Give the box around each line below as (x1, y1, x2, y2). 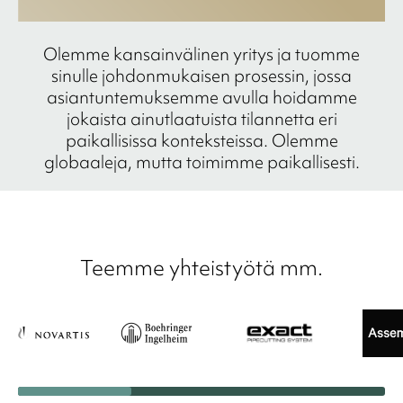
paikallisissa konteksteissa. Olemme (65, 129, 338, 153)
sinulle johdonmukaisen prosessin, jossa (51, 64, 352, 88)
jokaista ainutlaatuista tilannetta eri (66, 107, 337, 131)
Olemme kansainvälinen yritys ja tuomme (43, 42, 360, 67)
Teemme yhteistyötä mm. (80, 254, 323, 282)
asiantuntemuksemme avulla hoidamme (46, 85, 357, 110)
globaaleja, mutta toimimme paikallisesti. (43, 150, 360, 175)
